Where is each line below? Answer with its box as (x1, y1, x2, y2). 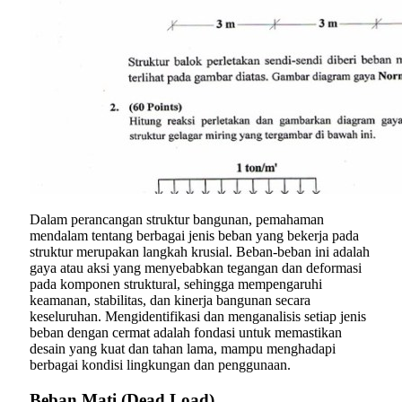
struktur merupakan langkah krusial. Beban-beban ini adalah (30, 244, 370, 260)
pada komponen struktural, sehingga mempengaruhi (30, 276, 322, 293)
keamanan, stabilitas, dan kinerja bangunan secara (30, 293, 310, 309)
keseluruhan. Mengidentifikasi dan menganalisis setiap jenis (30, 309, 366, 325)
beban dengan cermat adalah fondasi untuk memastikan (30, 325, 342, 341)
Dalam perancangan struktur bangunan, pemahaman (30, 212, 324, 228)
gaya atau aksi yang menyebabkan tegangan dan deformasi (30, 260, 362, 276)
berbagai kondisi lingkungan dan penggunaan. (30, 357, 291, 373)
